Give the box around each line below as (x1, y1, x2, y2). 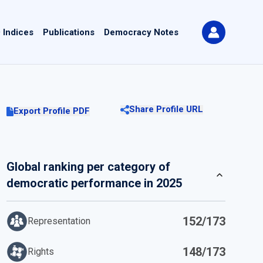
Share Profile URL (129, 104, 204, 114)
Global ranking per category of (6, 160, 170, 174)
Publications (43, 27, 95, 38)
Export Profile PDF (13, 106, 90, 116)
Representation (27, 215, 90, 227)
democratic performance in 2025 (6, 176, 182, 190)
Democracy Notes (104, 27, 178, 38)
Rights (27, 246, 54, 257)
